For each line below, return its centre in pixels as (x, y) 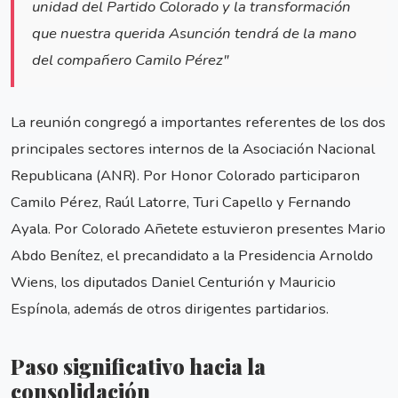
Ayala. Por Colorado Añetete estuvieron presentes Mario (198, 229)
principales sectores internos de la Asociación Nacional (193, 149)
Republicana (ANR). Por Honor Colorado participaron (185, 176)
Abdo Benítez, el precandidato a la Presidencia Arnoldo (192, 256)
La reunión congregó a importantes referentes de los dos (198, 123)
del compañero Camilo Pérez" (131, 60)
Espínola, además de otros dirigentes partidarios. (170, 309)
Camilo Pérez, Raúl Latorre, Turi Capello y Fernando (181, 203)
